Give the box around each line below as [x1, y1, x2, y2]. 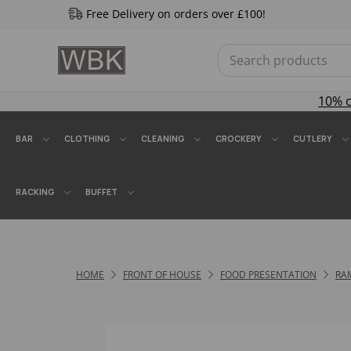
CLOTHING [64, 133, 110, 144]
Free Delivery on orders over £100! [85, 6, 266, 21]
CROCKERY [215, 133, 262, 144]
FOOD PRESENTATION [220, 268, 317, 281]
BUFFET [85, 186, 118, 197]
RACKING [16, 186, 54, 197]
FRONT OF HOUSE [123, 268, 201, 281]
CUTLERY [293, 133, 332, 144]
